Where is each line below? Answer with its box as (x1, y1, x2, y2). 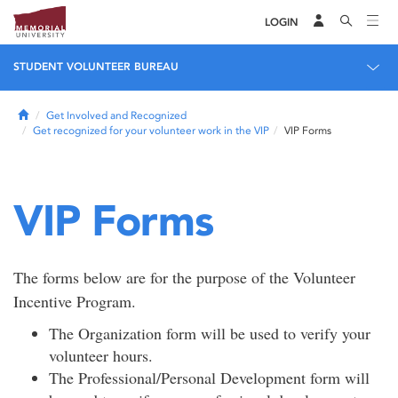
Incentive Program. (13, 291, 136, 312)
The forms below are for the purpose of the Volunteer (13, 267, 355, 288)
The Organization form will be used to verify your (49, 322, 370, 344)
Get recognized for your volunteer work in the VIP (33, 124, 269, 137)
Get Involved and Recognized (46, 109, 187, 122)
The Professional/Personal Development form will (49, 367, 370, 388)
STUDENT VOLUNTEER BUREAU (13, 60, 179, 73)
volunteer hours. (49, 345, 158, 366)
